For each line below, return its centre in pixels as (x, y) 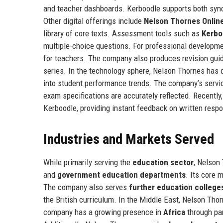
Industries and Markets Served (129, 139)
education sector (163, 162)
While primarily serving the (88, 162)
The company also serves (86, 187)
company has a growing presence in (103, 212)
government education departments (121, 174)
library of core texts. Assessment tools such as (122, 33)
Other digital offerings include (94, 21)
